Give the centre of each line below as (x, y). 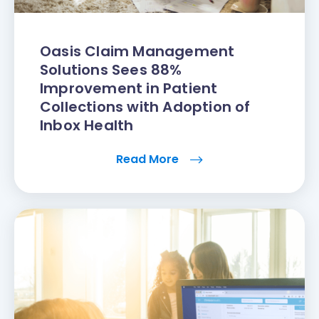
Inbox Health (87, 126)
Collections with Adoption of (145, 107)
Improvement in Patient (129, 89)
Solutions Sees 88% (111, 70)
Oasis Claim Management (137, 52)
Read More (149, 159)
